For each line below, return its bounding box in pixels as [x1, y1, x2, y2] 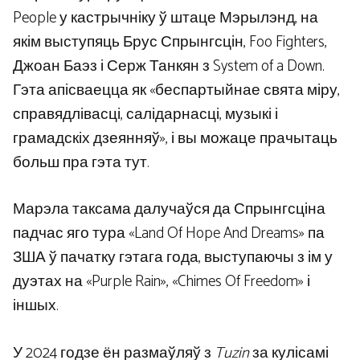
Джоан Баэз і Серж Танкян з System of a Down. [13, 53, 325, 79]
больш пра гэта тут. [13, 149, 149, 175]
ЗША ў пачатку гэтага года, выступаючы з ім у [13, 245, 333, 271]
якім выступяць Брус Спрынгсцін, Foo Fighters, [13, 29, 327, 55]
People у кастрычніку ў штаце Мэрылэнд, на [13, 5, 318, 31]
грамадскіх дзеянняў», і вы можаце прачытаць [13, 125, 337, 151]
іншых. [13, 293, 59, 319]
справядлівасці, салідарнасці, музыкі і [13, 101, 278, 127]
